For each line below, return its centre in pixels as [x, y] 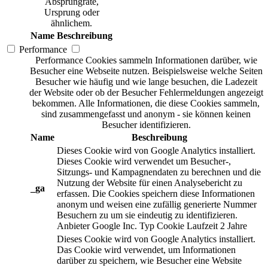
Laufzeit [202, 226]
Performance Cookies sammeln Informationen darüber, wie [146, 60]
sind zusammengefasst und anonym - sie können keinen [146, 114]
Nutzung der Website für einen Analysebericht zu [150, 183]
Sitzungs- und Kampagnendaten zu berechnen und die [159, 172]
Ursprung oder [71, 13]
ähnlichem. [71, 23]
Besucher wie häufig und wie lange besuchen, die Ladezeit [146, 82]
